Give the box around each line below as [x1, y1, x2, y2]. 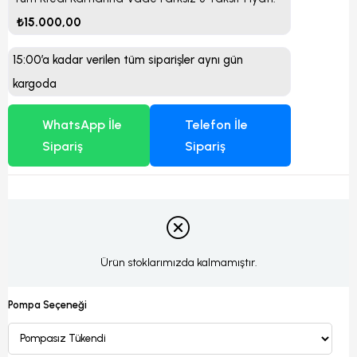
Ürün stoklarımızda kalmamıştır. [100, 256, 257, 270]
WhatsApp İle [41, 117, 122, 132]
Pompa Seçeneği [8, 298, 87, 311]
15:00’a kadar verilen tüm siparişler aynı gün [13, 53, 243, 67]
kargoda [13, 76, 57, 91]
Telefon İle [185, 117, 249, 132]
